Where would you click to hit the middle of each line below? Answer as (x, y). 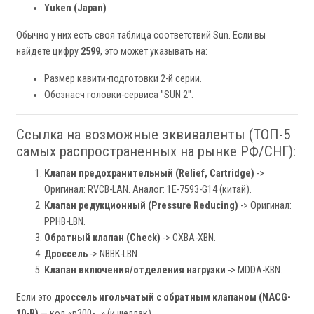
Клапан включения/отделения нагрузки (135, 271)
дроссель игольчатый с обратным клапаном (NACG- (172, 298)
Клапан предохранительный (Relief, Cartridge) (149, 174)
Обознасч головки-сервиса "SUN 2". (119, 95)
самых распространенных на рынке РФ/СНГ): (156, 152)
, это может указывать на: (154, 52)
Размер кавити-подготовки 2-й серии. (123, 79)
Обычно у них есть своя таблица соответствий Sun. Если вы (141, 36)
